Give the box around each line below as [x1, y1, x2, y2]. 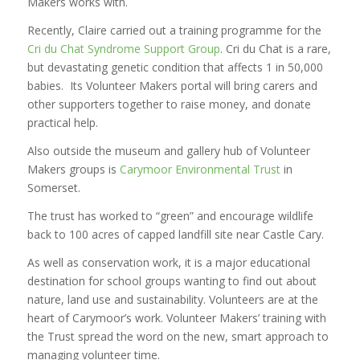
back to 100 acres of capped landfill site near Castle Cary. [27, 226, 324, 242]
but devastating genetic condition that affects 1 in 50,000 [27, 59, 323, 76]
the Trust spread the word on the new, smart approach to [27, 328, 329, 344]
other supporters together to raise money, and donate [27, 96, 311, 112]
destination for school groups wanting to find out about [27, 272, 317, 288]
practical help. [27, 115, 98, 131]
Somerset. [27, 180, 80, 196]
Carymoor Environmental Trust [119, 162, 280, 178]
